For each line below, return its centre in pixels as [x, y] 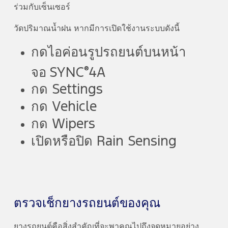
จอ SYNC [57, 73]
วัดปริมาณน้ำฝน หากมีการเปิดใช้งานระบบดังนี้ [96, 28]
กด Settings [67, 90]
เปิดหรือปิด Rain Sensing [104, 142]
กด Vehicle [64, 107]
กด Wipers [63, 124]
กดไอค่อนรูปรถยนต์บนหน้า [108, 52]
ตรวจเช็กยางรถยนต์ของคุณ [87, 204]
